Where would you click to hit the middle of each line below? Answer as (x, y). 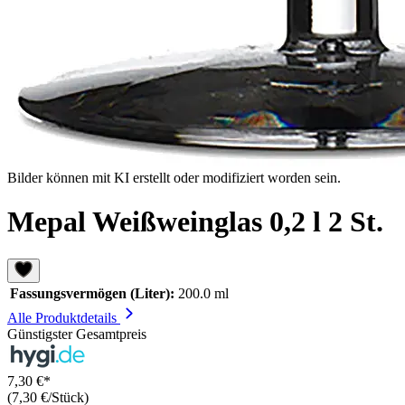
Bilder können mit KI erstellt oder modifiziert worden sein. (174, 178)
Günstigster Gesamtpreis (77, 334)
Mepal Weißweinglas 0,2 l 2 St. (195, 222)
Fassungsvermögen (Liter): (92, 293)
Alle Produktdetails (64, 317)
